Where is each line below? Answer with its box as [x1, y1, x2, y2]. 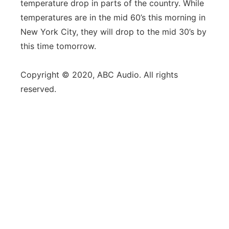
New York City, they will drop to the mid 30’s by [20, 27, 207, 37]
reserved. [20, 84, 56, 94]
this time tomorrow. [20, 41, 96, 51]
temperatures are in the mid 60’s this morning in [20, 12, 205, 22]
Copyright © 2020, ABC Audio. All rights [20, 70, 178, 80]
